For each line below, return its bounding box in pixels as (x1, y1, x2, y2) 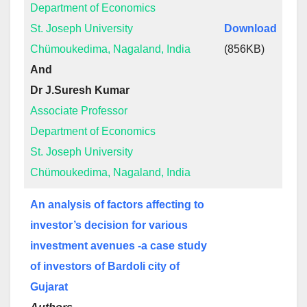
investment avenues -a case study (30, 240, 207, 251)
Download (224, 23, 277, 34)
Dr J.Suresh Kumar (30, 84, 130, 96)
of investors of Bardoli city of (30, 260, 180, 272)
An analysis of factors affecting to (30, 199, 204, 210)
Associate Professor (30, 105, 127, 116)
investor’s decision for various (30, 219, 188, 231)
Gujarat (30, 281, 68, 293)
